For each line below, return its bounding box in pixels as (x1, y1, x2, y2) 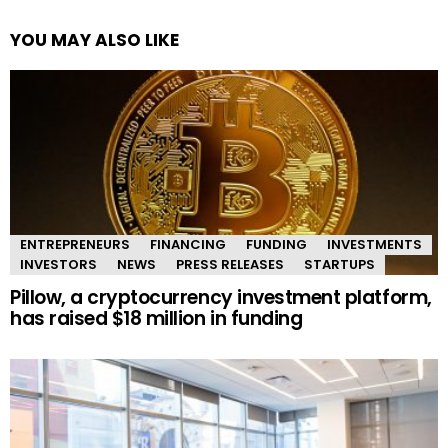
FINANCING (150, 235, 226, 255)
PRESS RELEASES (176, 255, 284, 275)
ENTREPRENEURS (20, 235, 130, 255)
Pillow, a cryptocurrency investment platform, (10, 284, 432, 312)
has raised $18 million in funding (10, 305, 303, 333)
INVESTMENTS (327, 235, 422, 255)
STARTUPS (304, 255, 375, 275)
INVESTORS (20, 255, 97, 275)
